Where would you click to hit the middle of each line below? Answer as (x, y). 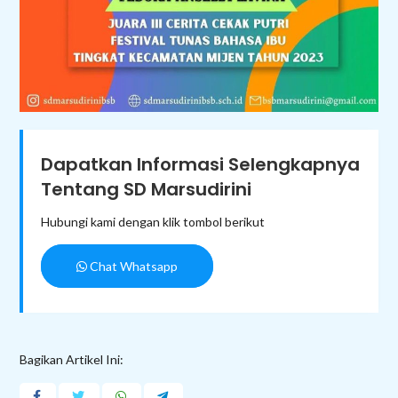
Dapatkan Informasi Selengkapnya (201, 164)
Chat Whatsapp (133, 266)
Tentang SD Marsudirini (147, 189)
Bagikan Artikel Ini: (72, 359)
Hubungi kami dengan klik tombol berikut (153, 221)
